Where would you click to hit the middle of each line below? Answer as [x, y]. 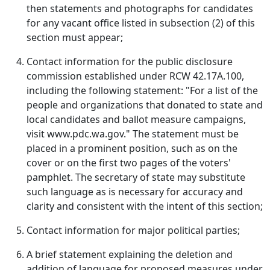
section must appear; [75, 37]
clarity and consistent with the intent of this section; [145, 206]
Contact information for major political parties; [133, 230]
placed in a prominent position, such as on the [132, 148]
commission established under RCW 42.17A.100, [135, 76]
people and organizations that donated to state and [145, 105]
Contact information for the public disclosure [130, 61]
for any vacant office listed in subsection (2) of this [141, 23]
